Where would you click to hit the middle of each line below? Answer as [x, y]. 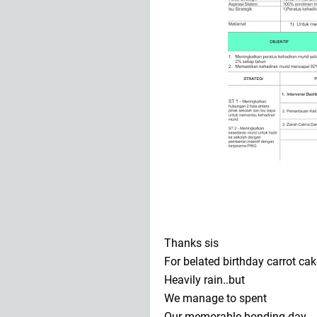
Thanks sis [191, 243]
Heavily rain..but [204, 280]
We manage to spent [215, 298]
